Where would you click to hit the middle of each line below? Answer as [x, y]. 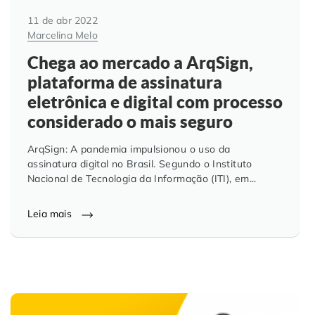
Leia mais [51, 214]
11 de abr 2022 [63, 20]
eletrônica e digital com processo [155, 102]
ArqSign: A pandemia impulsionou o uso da [129, 149]
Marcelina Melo [63, 35]
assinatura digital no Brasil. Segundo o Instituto [140, 164]
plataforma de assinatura [125, 83]
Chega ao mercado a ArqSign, [140, 63]
